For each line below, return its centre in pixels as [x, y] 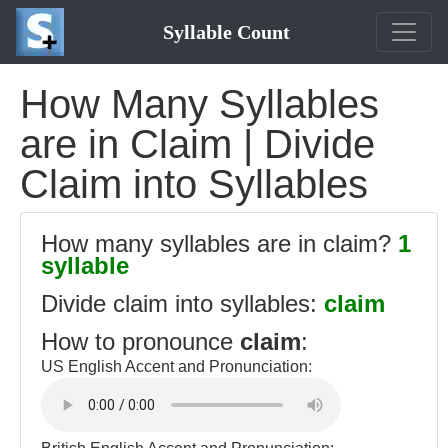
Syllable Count [226, 32]
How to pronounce [140, 341]
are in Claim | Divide [197, 144]
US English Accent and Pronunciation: [176, 366]
